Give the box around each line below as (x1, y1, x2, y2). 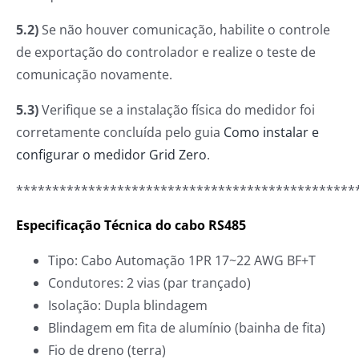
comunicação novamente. (16, 66, 172, 84)
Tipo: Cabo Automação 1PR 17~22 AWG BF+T (48, 252, 316, 270)
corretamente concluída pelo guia (16, 123, 224, 142)
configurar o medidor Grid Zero (16, 146, 207, 164)
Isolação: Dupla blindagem (48, 296, 208, 315)
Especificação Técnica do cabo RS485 (16, 216, 246, 235)
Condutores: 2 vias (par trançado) (48, 274, 251, 292)
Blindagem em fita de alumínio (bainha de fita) (48, 319, 325, 337)
